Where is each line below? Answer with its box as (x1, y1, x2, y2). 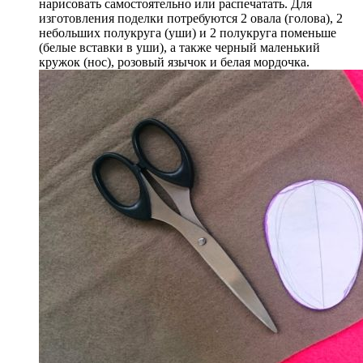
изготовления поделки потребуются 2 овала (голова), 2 (39, 11, 343, 25)
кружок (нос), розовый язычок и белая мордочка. (39, 54, 310, 69)
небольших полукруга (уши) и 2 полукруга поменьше (39, 25, 336, 40)
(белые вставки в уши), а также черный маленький (39, 40, 320, 54)
